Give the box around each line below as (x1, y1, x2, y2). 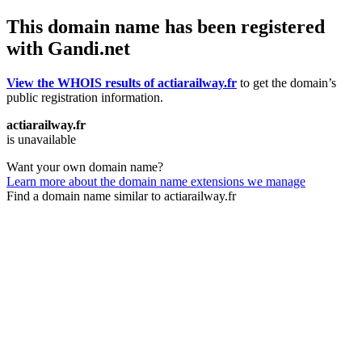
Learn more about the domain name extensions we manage (6, 174, 305, 188)
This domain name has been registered (6, 15, 325, 37)
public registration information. (6, 90, 163, 104)
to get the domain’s (237, 75, 336, 90)
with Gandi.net (6, 37, 130, 59)
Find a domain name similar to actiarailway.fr (6, 188, 236, 203)
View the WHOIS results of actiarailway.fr (6, 75, 237, 90)
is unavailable (6, 132, 76, 146)
